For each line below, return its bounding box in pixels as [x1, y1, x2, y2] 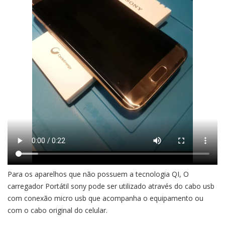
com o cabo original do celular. [8, 205, 107, 215]
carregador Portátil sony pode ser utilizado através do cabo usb [8, 181, 214, 191]
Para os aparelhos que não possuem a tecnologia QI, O [8, 169, 189, 179]
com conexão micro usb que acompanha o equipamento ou [8, 193, 203, 203]
